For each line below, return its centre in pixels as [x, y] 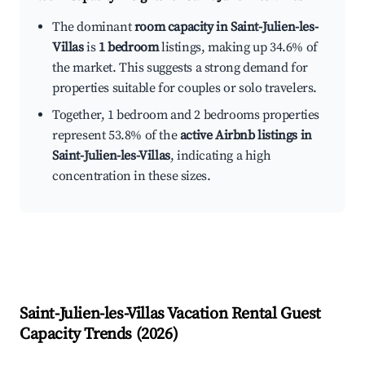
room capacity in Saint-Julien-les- [226, 27]
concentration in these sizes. [132, 176]
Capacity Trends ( [81, 335]
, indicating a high [220, 156]
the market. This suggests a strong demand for [180, 68]
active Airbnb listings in [246, 136]
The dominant [93, 27]
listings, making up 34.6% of [238, 48]
